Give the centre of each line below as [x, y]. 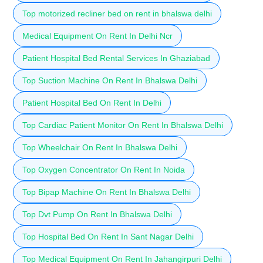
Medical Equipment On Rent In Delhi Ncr [97, 36]
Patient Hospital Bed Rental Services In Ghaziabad [116, 58]
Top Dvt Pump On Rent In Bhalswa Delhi [97, 214]
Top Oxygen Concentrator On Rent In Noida [104, 169]
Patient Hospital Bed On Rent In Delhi [92, 102]
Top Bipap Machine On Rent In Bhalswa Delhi [107, 192]
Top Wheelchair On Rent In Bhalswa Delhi [100, 147]
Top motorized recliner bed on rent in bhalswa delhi [117, 13]
